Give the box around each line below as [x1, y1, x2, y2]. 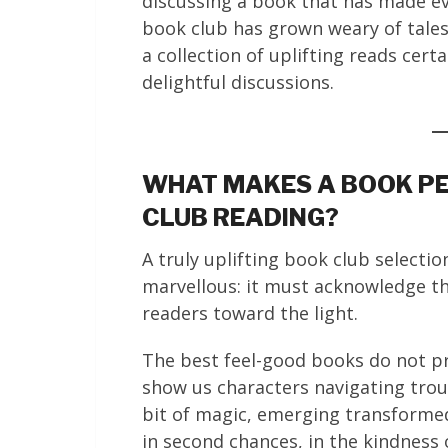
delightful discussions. [142, 70, 334, 94]
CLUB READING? [142, 203, 339, 232]
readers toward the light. [142, 301, 358, 325]
